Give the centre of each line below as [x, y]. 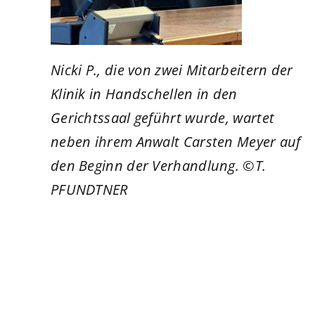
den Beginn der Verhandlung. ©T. [158, 165]
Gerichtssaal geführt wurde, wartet [162, 117]
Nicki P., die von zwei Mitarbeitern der [172, 70]
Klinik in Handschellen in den [144, 94]
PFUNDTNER [89, 189]
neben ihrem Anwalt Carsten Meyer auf [175, 141]
